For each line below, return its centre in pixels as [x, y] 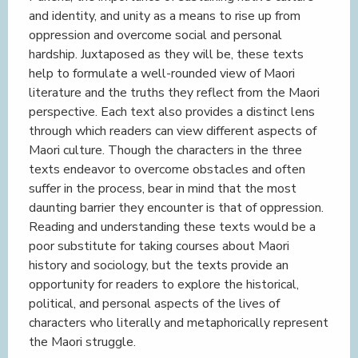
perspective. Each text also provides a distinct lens [172, 112]
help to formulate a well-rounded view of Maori [162, 74]
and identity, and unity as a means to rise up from [165, 16]
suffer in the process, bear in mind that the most [163, 189]
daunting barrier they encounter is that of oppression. [176, 208]
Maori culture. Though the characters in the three [165, 150]
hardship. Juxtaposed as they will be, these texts [166, 54]
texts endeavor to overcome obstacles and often [167, 169]
